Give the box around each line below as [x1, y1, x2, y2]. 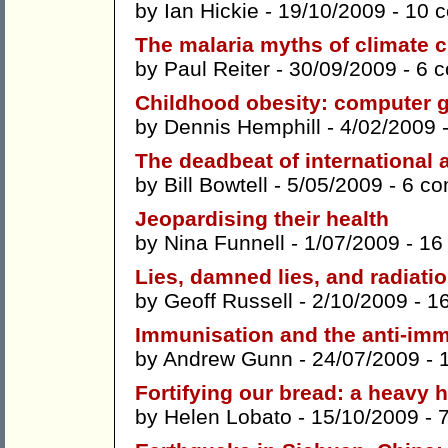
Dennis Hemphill [164, 115, 321, 139]
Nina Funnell [164, 231, 285, 255]
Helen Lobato [164, 405, 292, 429]
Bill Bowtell [164, 173, 268, 197]
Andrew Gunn [163, 347, 293, 371]
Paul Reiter [164, 57, 270, 81]
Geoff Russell [164, 289, 293, 313]
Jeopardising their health [135, 207, 389, 231]
